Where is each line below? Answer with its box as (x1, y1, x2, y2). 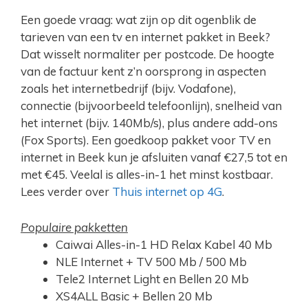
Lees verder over (21, 184, 112, 199)
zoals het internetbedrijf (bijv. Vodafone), (21, 81, 236, 96)
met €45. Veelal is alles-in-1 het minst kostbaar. (21, 167, 273, 182)
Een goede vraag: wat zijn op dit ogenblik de (21, 12, 256, 27)
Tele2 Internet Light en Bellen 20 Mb (56, 272, 249, 287)
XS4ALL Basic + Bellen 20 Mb (56, 289, 212, 304)
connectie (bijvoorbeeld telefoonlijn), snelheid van (21, 98, 282, 113)
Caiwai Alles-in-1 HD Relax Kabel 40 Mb (56, 237, 272, 252)
